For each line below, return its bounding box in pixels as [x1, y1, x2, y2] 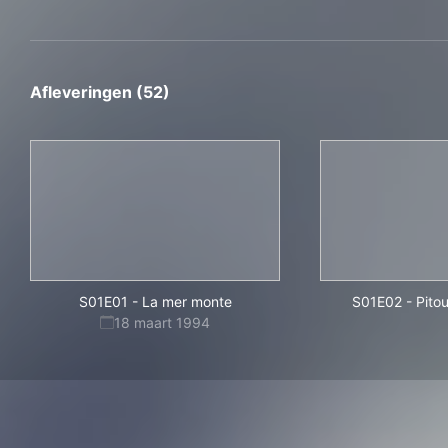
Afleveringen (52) [30, 82, 170, 102]
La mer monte [141, 293, 232, 310]
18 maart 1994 [114, 314, 210, 331]
